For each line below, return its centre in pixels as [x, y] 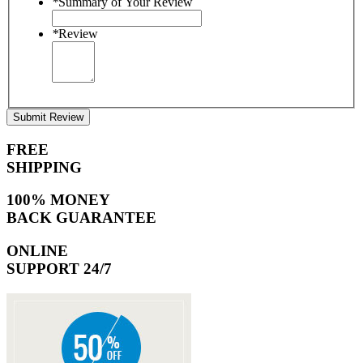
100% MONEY [58, 200]
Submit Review [48, 117]
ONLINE [37, 250]
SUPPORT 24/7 [59, 268]
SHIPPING [44, 167]
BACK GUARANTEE [81, 218]
